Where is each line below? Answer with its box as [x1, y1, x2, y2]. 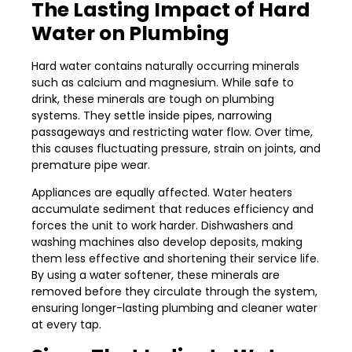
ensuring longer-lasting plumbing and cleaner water [31, 300, 317, 317]
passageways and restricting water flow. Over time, [31, 123, 313, 140]
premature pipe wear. [31, 156, 150, 173]
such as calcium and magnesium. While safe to [31, 74, 294, 90]
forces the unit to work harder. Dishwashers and [31, 218, 293, 234]
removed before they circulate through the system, [31, 284, 317, 300]
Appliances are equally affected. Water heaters [31, 185, 292, 201]
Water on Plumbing [31, 19, 229, 47]
